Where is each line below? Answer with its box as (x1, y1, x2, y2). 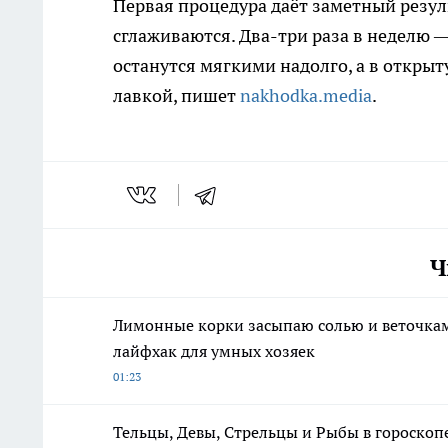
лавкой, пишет (113, 84, 240, 108)
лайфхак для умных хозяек (113, 341, 315, 362)
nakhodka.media (240, 84, 372, 108)
